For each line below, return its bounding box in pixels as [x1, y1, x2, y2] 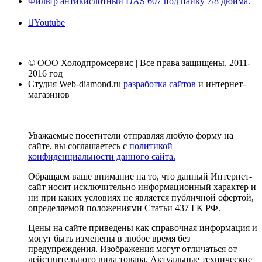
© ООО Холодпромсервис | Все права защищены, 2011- [28, 57, 250, 68]
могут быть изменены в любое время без [28, 233, 190, 243]
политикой [129, 140, 173, 151]
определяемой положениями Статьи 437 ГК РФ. [28, 202, 220, 213]
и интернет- [196, 78, 246, 89]
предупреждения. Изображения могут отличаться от [28, 243, 237, 254]
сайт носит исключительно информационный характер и [28, 181, 256, 192]
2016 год [28, 68, 63, 78]
